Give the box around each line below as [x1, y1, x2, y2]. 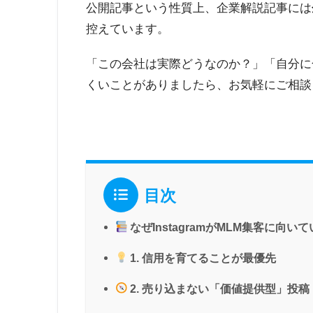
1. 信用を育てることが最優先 [127, 251, 277, 264]
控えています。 [86, 22, 169, 36]
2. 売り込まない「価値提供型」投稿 [127, 282, 310, 295]
